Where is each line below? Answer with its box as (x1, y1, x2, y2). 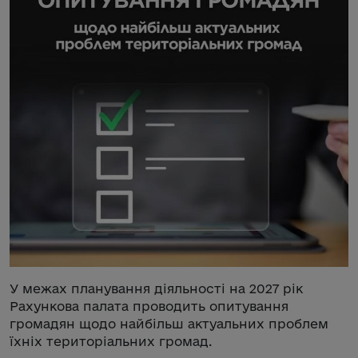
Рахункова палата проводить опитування (10, 299, 288, 313)
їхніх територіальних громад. (10, 334, 212, 348)
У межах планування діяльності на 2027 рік (10, 281, 303, 296)
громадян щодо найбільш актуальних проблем (10, 316, 328, 331)
